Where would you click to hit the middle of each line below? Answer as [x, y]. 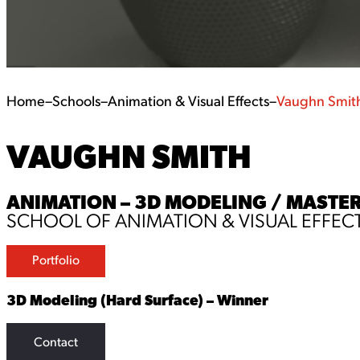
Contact [56, 343]
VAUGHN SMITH [129, 155]
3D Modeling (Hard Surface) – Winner [137, 300]
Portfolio [56, 261]
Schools [76, 102]
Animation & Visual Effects [188, 102]
